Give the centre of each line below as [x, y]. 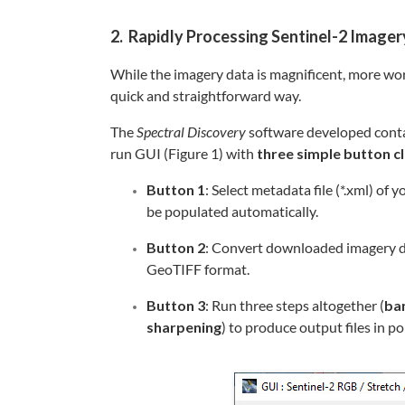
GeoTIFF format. [198, 269]
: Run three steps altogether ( [295, 306]
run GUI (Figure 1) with [184, 154]
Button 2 [176, 248]
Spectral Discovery [191, 132]
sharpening [184, 327]
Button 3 [176, 306]
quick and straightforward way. [206, 96]
